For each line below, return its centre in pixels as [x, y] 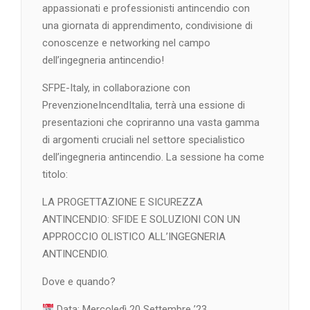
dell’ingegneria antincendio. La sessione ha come [153, 157]
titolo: [55, 175]
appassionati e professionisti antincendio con [146, 9]
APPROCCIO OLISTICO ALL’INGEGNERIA [134, 237]
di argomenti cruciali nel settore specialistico [144, 140]
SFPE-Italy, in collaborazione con [116, 88]
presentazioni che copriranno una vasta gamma [151, 123]
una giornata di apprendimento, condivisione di [147, 26]
